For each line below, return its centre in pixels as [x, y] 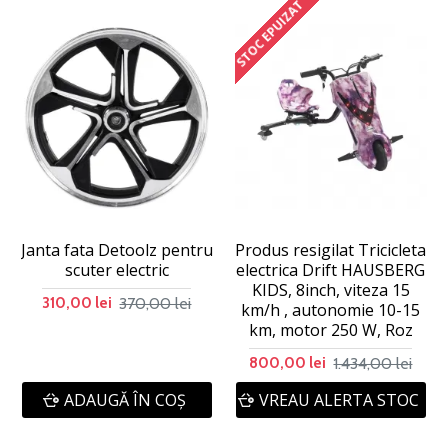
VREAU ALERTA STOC [338, 400]
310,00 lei [77, 303]
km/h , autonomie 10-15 [331, 310]
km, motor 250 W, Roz [330, 330]
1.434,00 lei [373, 363]
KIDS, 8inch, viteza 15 [330, 290]
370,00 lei [155, 303]
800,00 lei [288, 363]
